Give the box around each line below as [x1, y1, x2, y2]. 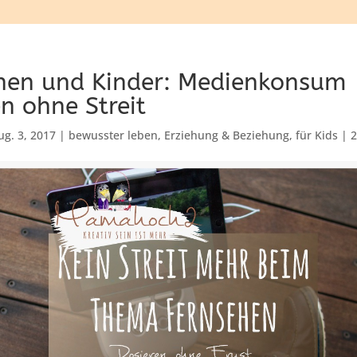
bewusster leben [69, 127, 159, 143]
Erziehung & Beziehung [164, 127, 290, 143]
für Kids [296, 127, 339, 143]
